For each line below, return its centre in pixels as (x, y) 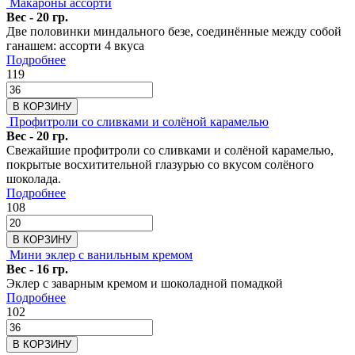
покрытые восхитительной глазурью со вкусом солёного (160, 164)
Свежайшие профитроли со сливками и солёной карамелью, (170, 150)
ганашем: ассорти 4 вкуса (75, 45)
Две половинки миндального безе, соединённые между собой (174, 31)
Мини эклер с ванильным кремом (101, 254)
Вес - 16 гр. (37, 269)
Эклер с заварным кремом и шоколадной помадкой (145, 283)
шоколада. (34, 178)
